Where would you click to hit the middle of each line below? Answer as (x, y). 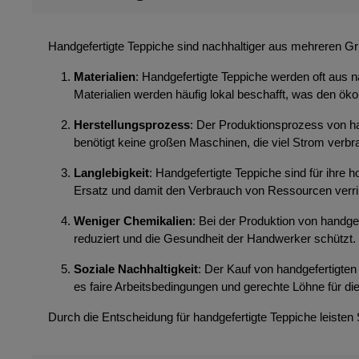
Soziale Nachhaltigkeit (136, 268)
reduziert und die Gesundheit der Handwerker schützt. (215, 238)
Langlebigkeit (111, 172)
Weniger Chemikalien (133, 220)
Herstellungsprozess (132, 124)
